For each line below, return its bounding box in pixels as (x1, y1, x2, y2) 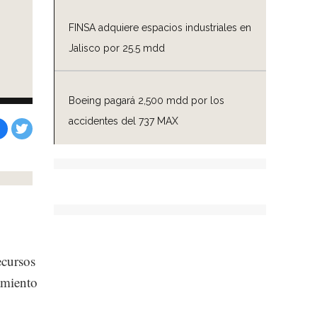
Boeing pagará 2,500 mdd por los (69, 94, 224, 106)
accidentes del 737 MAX (69, 115, 178, 127)
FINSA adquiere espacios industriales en (69, 21, 251, 33)
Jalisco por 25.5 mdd (69, 42, 165, 54)
